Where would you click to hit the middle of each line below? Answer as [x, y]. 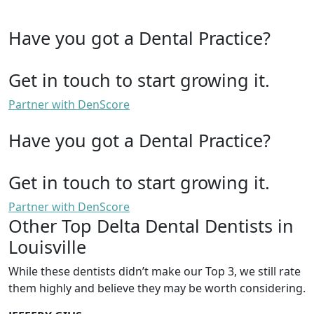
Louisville [47, 246]
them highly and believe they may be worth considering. [157, 288]
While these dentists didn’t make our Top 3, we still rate [155, 271]
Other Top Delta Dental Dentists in [151, 225]
